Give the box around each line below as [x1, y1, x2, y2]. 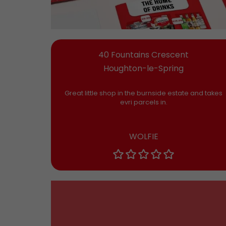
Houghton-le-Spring [103, 63, 184, 75]
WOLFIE [129, 131, 158, 143]
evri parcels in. [120, 98, 167, 107]
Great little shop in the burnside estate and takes [65, 89, 223, 98]
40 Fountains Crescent [98, 49, 189, 61]
